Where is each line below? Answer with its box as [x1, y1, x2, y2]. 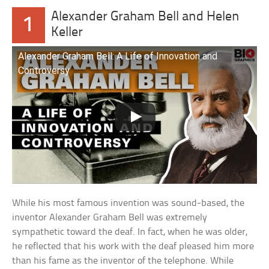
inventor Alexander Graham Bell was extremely [12, 213, 208, 223]
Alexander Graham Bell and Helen [51, 10, 240, 24]
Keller [51, 25, 83, 40]
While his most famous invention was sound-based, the [12, 198, 245, 209]
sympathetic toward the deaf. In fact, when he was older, [12, 227, 248, 238]
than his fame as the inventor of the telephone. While [12, 256, 234, 267]
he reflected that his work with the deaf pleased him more [12, 241, 255, 252]
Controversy [18, 64, 70, 76]
